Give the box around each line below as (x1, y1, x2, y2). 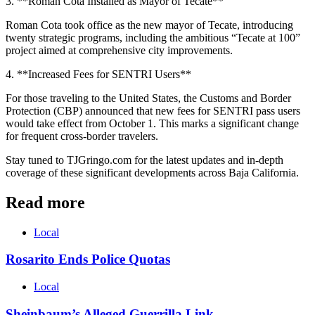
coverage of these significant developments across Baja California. (6, 166, 299, 179)
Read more (6, 193, 85, 212)
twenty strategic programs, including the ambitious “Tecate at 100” (6, 31, 300, 44)
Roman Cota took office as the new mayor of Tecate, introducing (6, 18, 293, 31)
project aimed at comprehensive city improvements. (6, 44, 233, 56)
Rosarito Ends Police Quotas (6, 252, 170, 267)
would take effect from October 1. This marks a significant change (6, 117, 299, 129)
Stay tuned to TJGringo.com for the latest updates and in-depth (6, 153, 283, 166)
